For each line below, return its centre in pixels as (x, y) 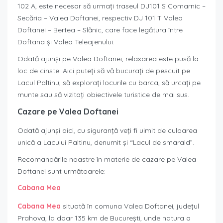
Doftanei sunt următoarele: (61, 171)
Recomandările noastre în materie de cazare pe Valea (107, 160)
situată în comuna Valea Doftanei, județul (130, 206)
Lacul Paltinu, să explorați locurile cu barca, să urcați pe (109, 83)
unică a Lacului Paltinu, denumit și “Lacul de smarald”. (106, 143)
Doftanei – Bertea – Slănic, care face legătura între (100, 30)
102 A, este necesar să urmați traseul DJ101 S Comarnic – (111, 6)
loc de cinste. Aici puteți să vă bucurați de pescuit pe (104, 71)
